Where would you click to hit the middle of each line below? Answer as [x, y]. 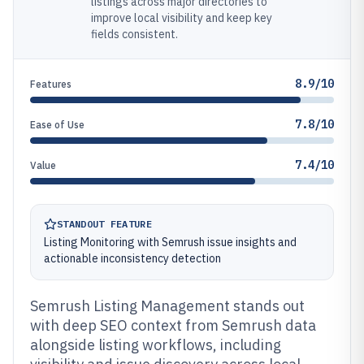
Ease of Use [57, 125]
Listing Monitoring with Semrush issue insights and [170, 242]
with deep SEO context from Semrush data [173, 325]
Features [51, 84]
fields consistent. [134, 34]
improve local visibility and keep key [182, 18]
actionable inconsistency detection [132, 258]
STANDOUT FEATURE [104, 224]
